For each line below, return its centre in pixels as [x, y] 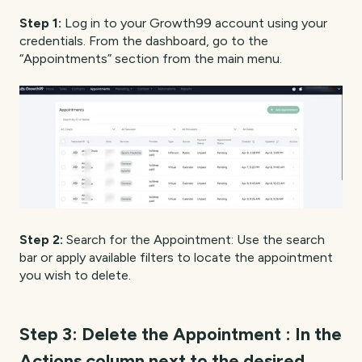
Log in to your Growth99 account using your [196, 23]
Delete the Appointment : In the [210, 334]
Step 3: [48, 334]
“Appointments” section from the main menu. [151, 59]
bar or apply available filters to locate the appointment [176, 258]
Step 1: [42, 23]
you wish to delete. [75, 276]
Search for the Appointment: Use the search [194, 240]
